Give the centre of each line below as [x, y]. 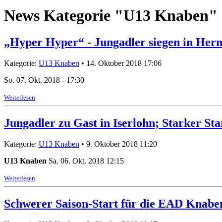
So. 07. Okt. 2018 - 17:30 [45, 80]
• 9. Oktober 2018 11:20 [118, 144]
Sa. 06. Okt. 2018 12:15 [86, 161]
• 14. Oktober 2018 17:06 [120, 63]
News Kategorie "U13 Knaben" [111, 16]
